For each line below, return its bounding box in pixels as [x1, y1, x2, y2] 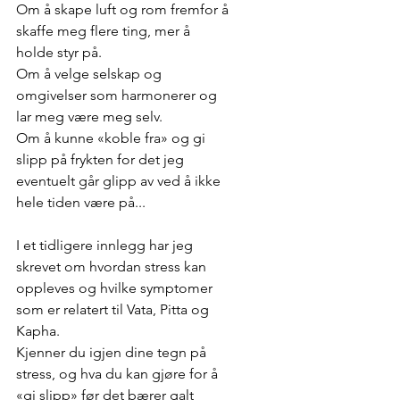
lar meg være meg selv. [16, 108, 162, 126]
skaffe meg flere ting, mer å [16, 22, 194, 40]
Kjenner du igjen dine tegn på [16, 344, 210, 362]
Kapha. [16, 322, 63, 340]
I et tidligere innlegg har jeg [16, 237, 196, 254]
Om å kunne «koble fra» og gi [16, 129, 209, 147]
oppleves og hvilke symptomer [16, 279, 216, 297]
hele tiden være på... [16, 194, 146, 212]
